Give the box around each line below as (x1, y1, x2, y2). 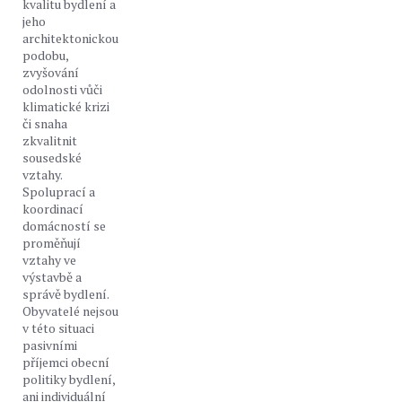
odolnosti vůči (22, 81, 102, 98)
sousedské (22, 149, 82, 166)
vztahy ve (22, 251, 76, 268)
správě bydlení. (22, 285, 109, 302)
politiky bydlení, (22, 371, 115, 388)
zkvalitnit (22, 132, 77, 149)
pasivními (22, 336, 77, 354)
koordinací (22, 200, 83, 217)
